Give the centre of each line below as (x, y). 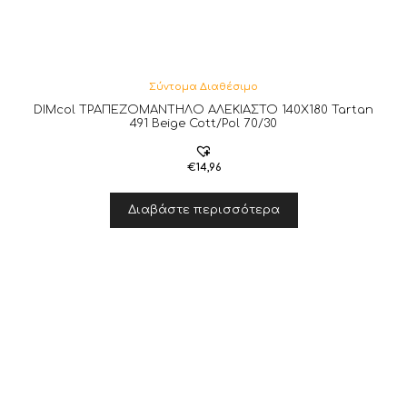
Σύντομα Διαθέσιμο (203, 86)
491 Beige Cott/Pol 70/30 (203, 123)
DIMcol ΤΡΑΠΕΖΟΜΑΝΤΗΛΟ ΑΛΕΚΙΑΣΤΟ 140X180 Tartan (203, 109)
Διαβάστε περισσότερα (203, 209)
